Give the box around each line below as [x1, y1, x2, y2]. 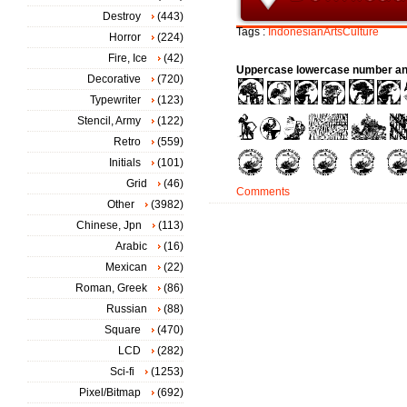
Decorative [87, 73, 141, 85]
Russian [106, 303, 147, 315]
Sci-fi [110, 365, 134, 378]
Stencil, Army [77, 114, 141, 127]
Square [104, 323, 141, 336]
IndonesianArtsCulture [268, 25, 379, 38]
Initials [109, 156, 141, 169]
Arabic [115, 240, 147, 253]
